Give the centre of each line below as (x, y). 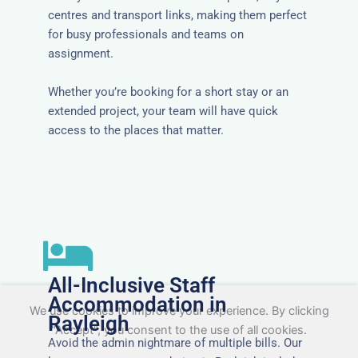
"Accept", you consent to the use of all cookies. (179, 330)
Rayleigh (89, 323)
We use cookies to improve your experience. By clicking (179, 311)
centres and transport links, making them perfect (177, 15)
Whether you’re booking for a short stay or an (168, 91)
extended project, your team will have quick (163, 111)
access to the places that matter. (136, 130)
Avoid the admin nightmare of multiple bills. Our (175, 342)
